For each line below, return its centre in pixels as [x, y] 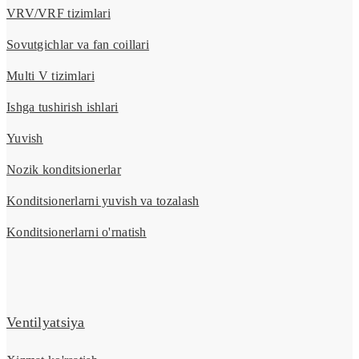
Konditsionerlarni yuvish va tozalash [103, 201]
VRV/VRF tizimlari [58, 14]
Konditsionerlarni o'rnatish [77, 232]
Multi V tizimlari [50, 76]
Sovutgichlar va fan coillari [78, 45]
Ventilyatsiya [46, 323]
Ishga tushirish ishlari [63, 107]
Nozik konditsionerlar [64, 170]
